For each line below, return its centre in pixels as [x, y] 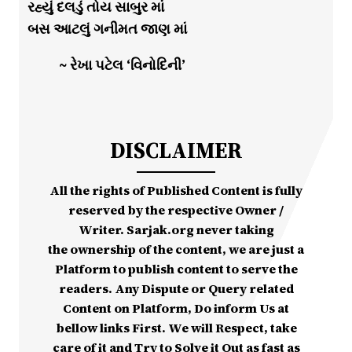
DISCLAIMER [176, 150]
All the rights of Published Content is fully [176, 191]
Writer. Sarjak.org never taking [176, 230]
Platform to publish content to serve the [176, 269]
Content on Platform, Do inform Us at [176, 308]
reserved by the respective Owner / [176, 210]
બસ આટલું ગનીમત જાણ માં [107, 29]
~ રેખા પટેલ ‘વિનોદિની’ [122, 65]
